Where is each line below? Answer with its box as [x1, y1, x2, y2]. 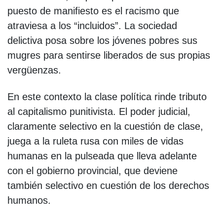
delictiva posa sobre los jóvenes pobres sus [7, 35, 197, 46]
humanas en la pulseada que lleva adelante [7, 150, 197, 161]
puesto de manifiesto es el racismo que [7, 5, 179, 16]
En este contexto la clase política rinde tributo [7, 91, 207, 102]
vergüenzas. [7, 64, 61, 75]
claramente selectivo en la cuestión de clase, [7, 120, 203, 132]
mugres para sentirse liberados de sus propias [7, 49, 210, 61]
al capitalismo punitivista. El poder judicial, [7, 106, 190, 117]
